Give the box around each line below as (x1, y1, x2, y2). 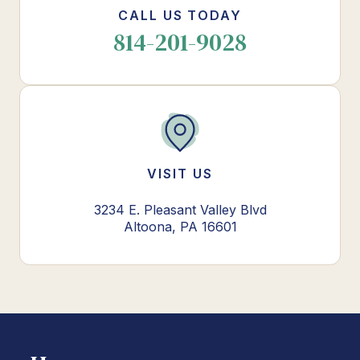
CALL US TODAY (118, 7, 242, 24)
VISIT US (147, 166, 213, 182)
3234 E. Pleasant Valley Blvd (93, 202, 267, 219)
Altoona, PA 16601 (123, 219, 237, 235)
